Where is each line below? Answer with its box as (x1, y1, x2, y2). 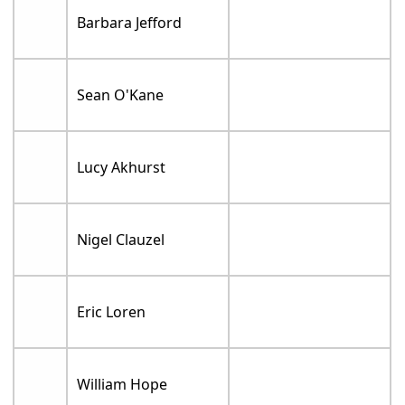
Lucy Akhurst (77, 157, 166, 177)
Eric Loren (77, 302, 146, 322)
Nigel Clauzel (77, 230, 165, 250)
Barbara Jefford (77, 13, 183, 33)
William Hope (77, 374, 168, 394)
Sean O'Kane (77, 85, 165, 105)
